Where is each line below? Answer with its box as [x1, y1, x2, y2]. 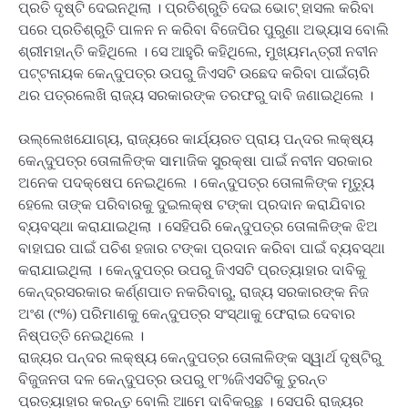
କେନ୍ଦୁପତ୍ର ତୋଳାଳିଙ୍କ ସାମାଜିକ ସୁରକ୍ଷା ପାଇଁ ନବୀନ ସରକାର [18, 153, 372, 169]
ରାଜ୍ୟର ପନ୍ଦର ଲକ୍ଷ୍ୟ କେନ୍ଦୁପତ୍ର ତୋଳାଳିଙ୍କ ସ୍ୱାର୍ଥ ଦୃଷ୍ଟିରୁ [18, 350, 382, 366]
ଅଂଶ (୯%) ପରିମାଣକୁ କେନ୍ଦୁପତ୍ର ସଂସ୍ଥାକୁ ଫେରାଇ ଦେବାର [18, 306, 355, 322]
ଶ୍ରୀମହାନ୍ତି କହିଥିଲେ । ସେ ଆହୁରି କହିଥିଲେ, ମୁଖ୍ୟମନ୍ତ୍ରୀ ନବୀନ [18, 44, 378, 59]
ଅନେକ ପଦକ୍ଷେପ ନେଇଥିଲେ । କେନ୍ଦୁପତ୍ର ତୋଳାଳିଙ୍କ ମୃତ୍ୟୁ [18, 175, 374, 191]
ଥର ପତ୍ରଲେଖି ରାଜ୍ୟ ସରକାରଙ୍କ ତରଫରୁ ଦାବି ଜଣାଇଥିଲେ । [18, 87, 373, 103]
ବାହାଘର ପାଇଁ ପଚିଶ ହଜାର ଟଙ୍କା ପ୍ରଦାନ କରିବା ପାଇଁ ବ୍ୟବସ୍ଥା [18, 240, 385, 257]
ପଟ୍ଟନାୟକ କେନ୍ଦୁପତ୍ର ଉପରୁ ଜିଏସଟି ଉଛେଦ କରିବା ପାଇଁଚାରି [18, 66, 370, 81]
